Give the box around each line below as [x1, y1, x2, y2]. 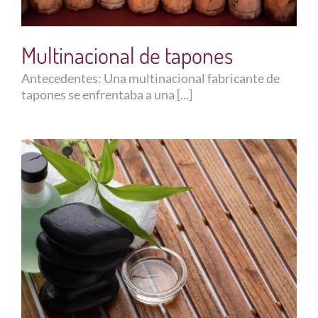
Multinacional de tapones [21, 40, 233, 70]
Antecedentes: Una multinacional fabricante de [21, 70, 280, 86]
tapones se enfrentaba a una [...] [21, 86, 192, 102]
